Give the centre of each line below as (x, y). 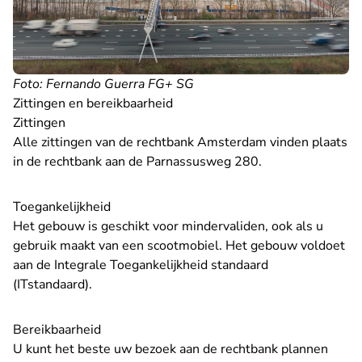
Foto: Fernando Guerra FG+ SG (103, 84)
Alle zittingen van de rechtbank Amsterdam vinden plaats (180, 143)
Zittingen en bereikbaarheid (93, 104)
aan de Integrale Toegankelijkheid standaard (141, 265)
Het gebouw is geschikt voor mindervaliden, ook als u (168, 227)
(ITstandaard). (53, 285)
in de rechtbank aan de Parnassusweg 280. (137, 162)
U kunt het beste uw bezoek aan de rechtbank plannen (170, 349)
